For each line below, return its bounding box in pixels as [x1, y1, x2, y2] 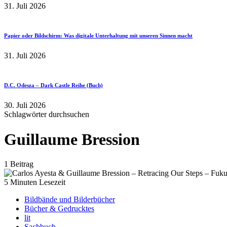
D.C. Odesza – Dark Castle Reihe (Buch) [4, 82, 103, 89]
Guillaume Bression [4, 130, 140, 148]
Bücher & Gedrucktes [24, 204, 94, 213]
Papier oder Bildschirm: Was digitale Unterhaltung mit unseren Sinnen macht [4, 32, 193, 39]
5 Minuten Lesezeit [4, 177, 65, 186]
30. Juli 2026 [4, 101, 46, 110]
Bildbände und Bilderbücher [24, 195, 115, 204]
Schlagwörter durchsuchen [4, 110, 89, 119]
